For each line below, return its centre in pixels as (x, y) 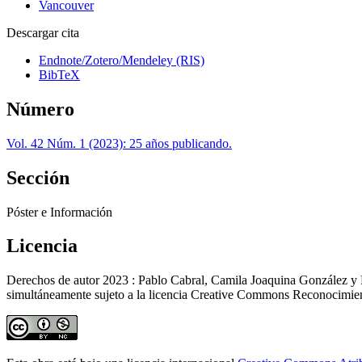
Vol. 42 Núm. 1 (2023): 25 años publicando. (119, 143)
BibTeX (59, 74)
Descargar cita (43, 32)
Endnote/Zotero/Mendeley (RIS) (122, 60)
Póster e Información (59, 212)
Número (40, 109)
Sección (38, 177)
